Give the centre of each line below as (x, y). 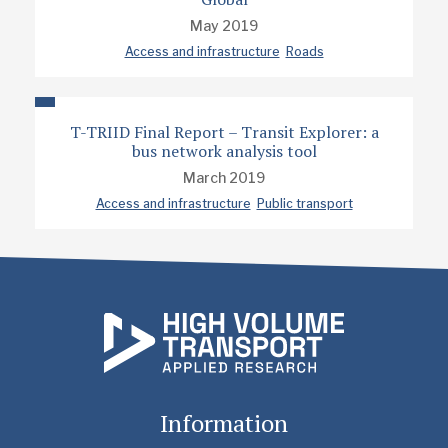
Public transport (304, 203)
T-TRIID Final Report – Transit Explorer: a (224, 132)
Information (224, 423)
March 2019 (224, 177)
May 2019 (224, 25)
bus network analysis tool (224, 151)
